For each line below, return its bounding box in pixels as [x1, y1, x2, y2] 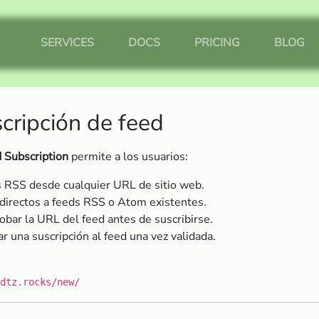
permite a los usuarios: [68, 149, 188, 164]
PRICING [194, 35, 240, 51]
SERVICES [41, 35, 94, 51]
